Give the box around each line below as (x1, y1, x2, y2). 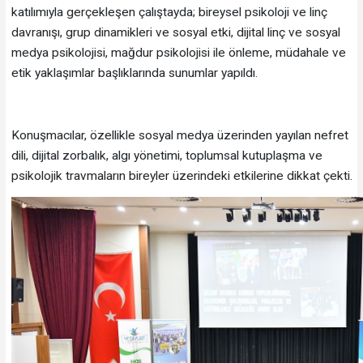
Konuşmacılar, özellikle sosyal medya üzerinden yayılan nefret (11, 127, 348, 143)
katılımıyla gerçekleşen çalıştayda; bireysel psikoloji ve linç (11, 4, 327, 19)
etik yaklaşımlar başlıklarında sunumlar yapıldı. (11, 65, 258, 80)
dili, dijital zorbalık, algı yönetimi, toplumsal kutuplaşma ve (11, 147, 322, 163)
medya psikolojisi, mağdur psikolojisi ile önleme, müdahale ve (11, 45, 346, 60)
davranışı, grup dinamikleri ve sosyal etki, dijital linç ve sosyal (11, 24, 340, 40)
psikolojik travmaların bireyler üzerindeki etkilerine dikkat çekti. (11, 168, 352, 183)
